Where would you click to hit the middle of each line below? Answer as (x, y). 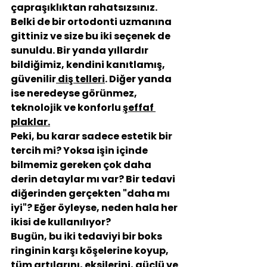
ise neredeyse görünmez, (75, 93)
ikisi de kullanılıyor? (61, 222)
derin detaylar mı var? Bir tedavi (94, 179)
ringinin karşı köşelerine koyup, (91, 251)
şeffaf (139, 108)
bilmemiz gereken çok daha (82, 165)
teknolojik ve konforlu (67, 108)
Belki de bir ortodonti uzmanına (92, 22)
